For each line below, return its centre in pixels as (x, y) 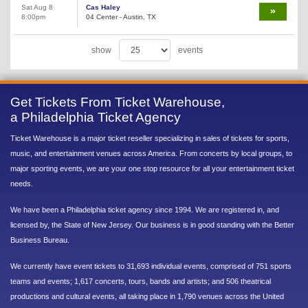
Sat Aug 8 (37, 7)
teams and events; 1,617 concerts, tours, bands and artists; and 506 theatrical (141, 281)
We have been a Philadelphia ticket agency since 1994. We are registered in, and (145, 209)
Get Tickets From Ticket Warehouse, (118, 102)
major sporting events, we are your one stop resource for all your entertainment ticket (152, 168)
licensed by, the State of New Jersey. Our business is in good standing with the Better (152, 224)
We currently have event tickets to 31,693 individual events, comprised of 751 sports (151, 266)
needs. (22, 183)
